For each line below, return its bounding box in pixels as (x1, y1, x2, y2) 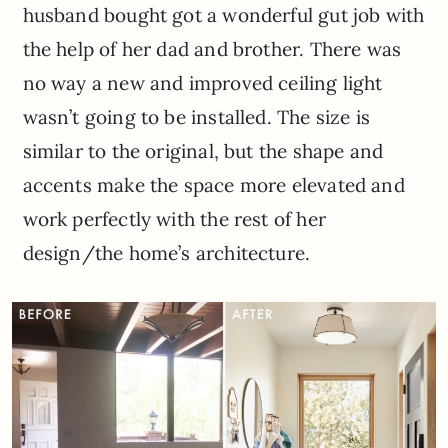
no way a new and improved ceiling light (22, 70, 383, 95)
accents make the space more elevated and (22, 172, 405, 197)
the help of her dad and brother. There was (22, 36, 402, 61)
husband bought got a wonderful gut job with (22, 2, 425, 27)
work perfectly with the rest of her (22, 206, 326, 231)
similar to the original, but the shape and (22, 138, 384, 163)
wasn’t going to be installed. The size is (22, 104, 370, 129)
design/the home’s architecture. (22, 240, 311, 265)
